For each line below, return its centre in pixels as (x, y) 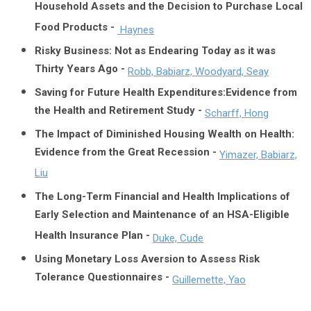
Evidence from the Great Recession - (126, 154)
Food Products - (76, 29)
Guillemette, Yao (209, 280)
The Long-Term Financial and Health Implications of (162, 196)
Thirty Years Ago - (80, 70)
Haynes (137, 30)
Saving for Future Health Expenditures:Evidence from (166, 92)
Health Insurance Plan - (94, 237)
